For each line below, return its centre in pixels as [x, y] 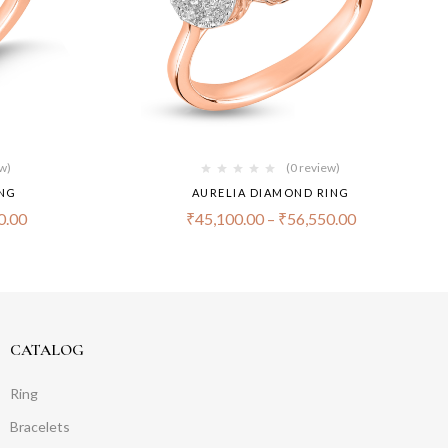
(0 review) [313, 168]
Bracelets [39, 427]
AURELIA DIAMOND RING [270, 193]
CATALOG [46, 350]
